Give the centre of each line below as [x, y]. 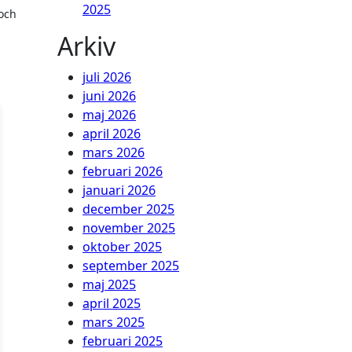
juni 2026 [109, 96]
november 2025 [129, 228]
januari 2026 [119, 190]
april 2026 [112, 134]
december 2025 [128, 209]
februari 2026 [123, 171]
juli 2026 [107, 77]
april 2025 [112, 303]
